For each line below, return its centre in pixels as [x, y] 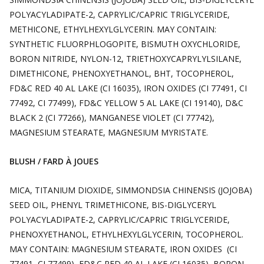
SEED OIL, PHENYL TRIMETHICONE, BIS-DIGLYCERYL [113, 205]
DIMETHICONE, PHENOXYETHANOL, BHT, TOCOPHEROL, [122, 73]
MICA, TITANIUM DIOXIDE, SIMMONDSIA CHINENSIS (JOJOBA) [131, 190]
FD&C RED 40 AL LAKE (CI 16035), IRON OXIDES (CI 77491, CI [128, 88]
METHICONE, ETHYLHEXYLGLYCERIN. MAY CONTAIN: [113, 29]
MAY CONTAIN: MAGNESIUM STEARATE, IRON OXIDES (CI [123, 249]
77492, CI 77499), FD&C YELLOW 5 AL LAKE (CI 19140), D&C [126, 103]
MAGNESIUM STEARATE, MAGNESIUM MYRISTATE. [109, 132]
